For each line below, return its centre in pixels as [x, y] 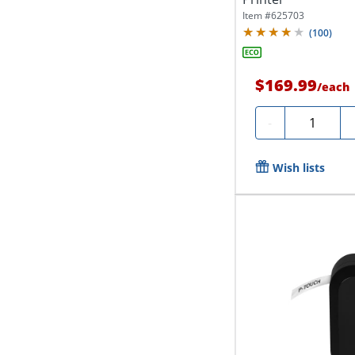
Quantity [316, 121]
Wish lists [298, 168]
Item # [256, 16]
